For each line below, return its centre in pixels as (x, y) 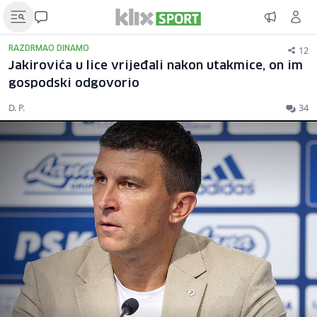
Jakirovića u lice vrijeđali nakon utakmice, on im (156, 66)
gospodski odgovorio (74, 84)
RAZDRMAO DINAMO (49, 48)
